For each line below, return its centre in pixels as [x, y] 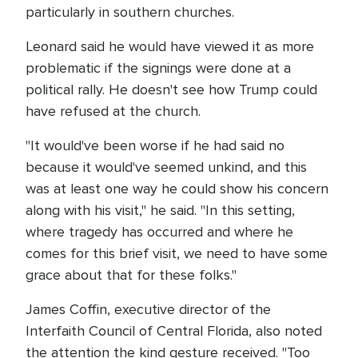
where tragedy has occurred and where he [159, 232]
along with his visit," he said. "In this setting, [160, 210]
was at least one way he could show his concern [177, 189]
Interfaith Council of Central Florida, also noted [174, 331]
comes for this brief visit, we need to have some [177, 253]
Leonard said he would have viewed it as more [170, 46]
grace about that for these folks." [131, 275]
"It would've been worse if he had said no [155, 145]
